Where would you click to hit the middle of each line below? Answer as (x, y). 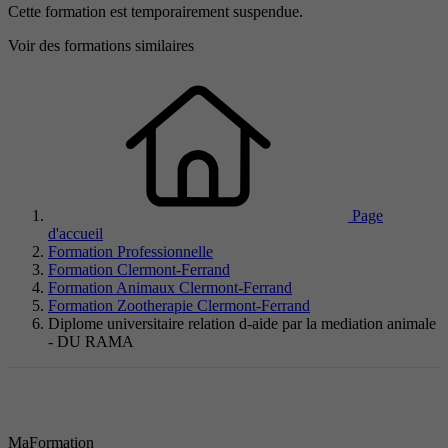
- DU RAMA (91, 342)
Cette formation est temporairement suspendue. (155, 12)
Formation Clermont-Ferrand (139, 270)
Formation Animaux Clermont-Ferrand (170, 288)
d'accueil (75, 234)
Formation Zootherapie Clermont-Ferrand (179, 306)
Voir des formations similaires (101, 46)
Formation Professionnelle (130, 252)
